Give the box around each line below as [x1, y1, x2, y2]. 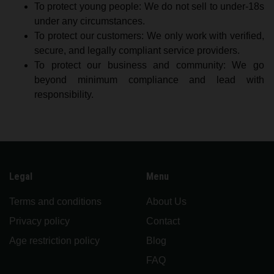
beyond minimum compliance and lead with [34, 75, 264, 85]
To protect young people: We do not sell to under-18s [34, 1, 264, 12]
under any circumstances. [34, 16, 145, 26]
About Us [146, 196, 187, 207]
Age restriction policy [9, 235, 100, 246]
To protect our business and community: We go [34, 60, 264, 70]
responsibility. [34, 89, 94, 100]
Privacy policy [9, 216, 70, 226]
